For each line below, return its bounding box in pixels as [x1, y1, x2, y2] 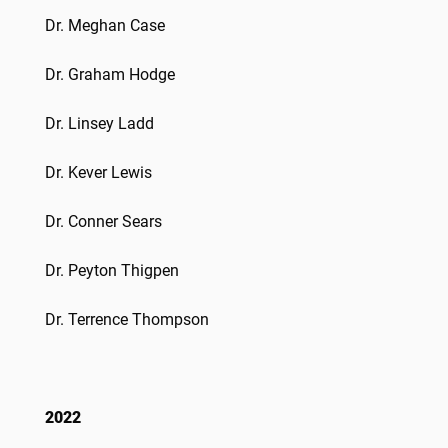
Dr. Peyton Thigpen [45, 261, 179, 280]
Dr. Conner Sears [45, 212, 162, 231]
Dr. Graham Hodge [45, 65, 175, 84]
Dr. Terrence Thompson [45, 310, 209, 329]
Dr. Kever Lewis [45, 163, 152, 182]
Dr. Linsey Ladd [45, 114, 154, 133]
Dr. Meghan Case [45, 16, 165, 35]
